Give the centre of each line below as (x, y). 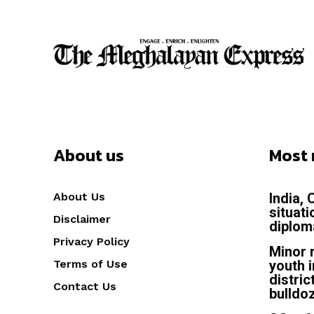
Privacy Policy (91, 241)
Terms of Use (90, 264)
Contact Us (85, 286)
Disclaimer (82, 219)
